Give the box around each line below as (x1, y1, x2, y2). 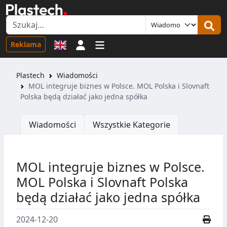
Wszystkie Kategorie (93, 119, 170, 131)
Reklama (11, 39, 41, 49)
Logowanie (85, 38, 127, 50)
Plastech (16, 70, 45, 81)
